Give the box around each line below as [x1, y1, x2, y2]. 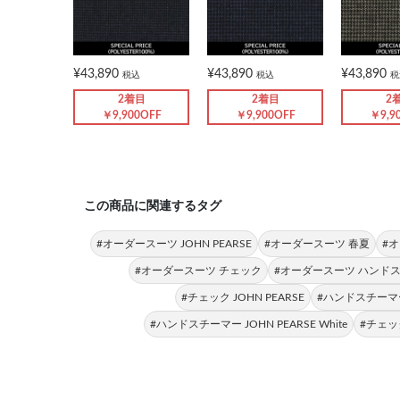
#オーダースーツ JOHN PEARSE [96, 237, 252, 249]
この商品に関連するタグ [84, 199, 221, 212]
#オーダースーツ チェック [135, 264, 262, 276]
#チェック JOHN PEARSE [181, 291, 304, 303]
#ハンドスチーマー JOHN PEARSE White [150, 318, 347, 329]
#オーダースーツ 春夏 [263, 237, 370, 249]
